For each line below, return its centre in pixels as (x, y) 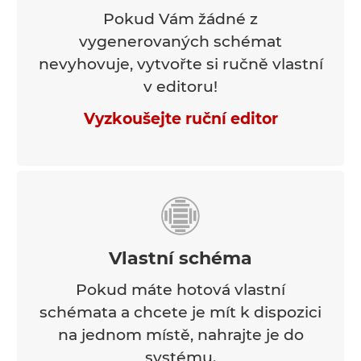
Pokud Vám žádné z (180, 19)
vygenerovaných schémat (180, 41)
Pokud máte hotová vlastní (180, 289)
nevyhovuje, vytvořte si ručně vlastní (180, 64)
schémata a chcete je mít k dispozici (180, 312)
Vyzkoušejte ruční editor (180, 118)
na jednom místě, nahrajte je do (180, 334)
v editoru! (180, 86)
